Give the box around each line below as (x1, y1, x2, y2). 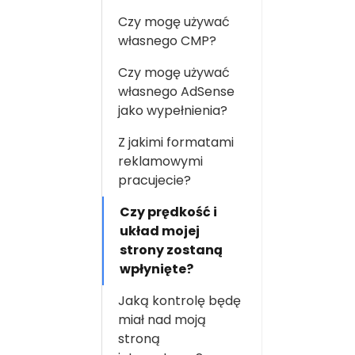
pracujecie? (118, 171, 191, 189)
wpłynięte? (120, 260, 193, 278)
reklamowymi (118, 152, 203, 170)
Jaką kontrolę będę (118, 292, 241, 310)
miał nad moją (118, 311, 206, 329)
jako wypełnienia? (118, 101, 227, 120)
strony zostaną (120, 241, 223, 259)
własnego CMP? (118, 32, 216, 50)
